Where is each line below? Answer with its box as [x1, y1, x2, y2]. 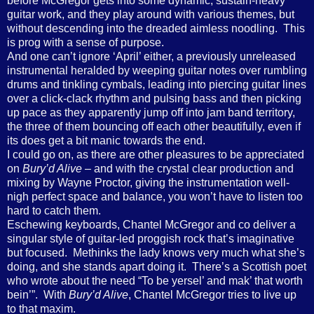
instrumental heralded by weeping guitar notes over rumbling [7, 64, 307, 76]
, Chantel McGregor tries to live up [128, 288, 296, 301]
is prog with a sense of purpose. [7, 36, 164, 48]
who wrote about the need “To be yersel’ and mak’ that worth [7, 274, 303, 287]
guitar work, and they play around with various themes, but [7, 8, 294, 20]
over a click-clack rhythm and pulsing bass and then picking [7, 92, 301, 104]
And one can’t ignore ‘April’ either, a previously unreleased [7, 50, 296, 62]
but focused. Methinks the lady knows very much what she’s [7, 246, 305, 259]
